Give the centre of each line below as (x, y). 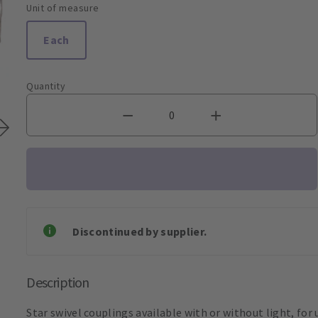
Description (58, 282)
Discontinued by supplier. (140, 231)
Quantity (46, 86)
